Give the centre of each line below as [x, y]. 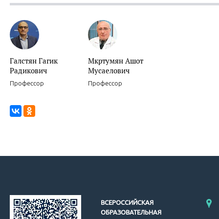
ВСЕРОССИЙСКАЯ [127, 203]
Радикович [28, 71]
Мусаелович [109, 71]
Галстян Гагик [34, 61]
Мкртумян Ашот [116, 61]
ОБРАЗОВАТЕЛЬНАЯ [131, 212]
